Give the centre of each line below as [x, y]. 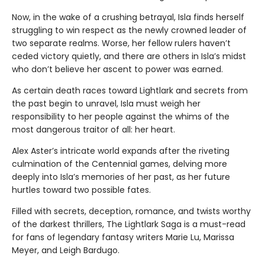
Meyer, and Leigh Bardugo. [66, 250]
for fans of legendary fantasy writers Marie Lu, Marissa [123, 237]
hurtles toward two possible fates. [81, 190]
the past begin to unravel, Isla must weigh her [106, 103]
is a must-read [215, 224]
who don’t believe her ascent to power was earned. [117, 69]
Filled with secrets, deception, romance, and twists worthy [131, 211]
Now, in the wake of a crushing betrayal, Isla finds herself [128, 17]
